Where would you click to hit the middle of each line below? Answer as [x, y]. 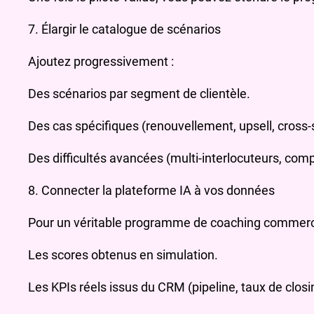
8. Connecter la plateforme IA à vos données [151, 191]
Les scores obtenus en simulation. [123, 255]
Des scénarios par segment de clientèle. [139, 94]
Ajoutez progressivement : [101, 62]
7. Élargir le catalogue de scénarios [124, 29]
